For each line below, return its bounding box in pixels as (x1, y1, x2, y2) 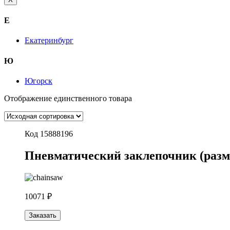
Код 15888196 (25, 129, 73, 138)
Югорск (25, 76, 52, 85)
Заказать (29, 211, 56, 219)
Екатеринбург (25, 36, 73, 45)
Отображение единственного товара (4, 93, 132, 103)
